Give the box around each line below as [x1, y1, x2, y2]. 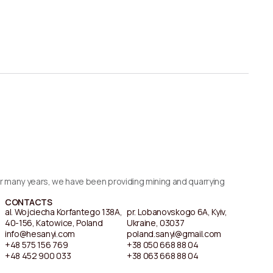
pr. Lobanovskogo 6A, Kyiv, [126, 206, 227, 218]
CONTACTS [4, 196, 52, 208]
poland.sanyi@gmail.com [126, 228, 221, 239]
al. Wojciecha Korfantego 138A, [4, 206, 122, 218]
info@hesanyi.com [4, 228, 75, 239]
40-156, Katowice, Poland [4, 217, 103, 229]
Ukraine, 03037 [126, 217, 185, 229]
